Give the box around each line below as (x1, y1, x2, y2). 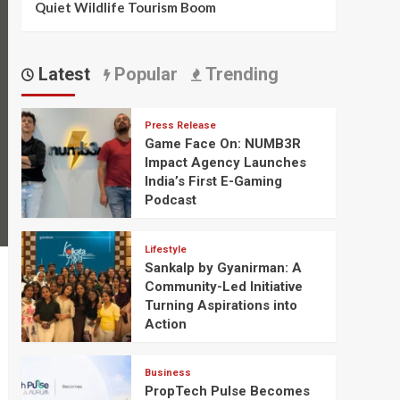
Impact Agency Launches (144, 154, 306, 171)
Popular (109, 63, 178, 86)
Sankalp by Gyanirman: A (144, 259, 302, 276)
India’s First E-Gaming (144, 173, 282, 190)
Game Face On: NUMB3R (144, 136, 301, 153)
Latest (33, 63, 90, 86)
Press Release (144, 120, 216, 132)
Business (144, 367, 191, 379)
